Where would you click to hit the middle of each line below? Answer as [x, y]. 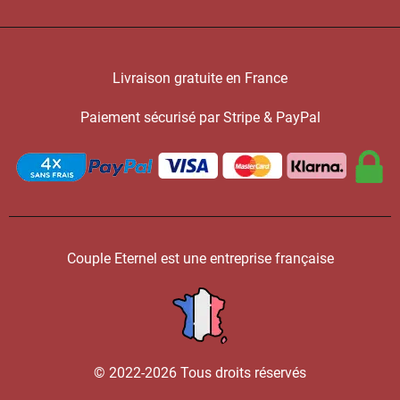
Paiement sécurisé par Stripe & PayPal [200, 117]
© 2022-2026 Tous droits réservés [200, 373]
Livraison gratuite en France [200, 79]
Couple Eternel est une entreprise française [200, 258]
